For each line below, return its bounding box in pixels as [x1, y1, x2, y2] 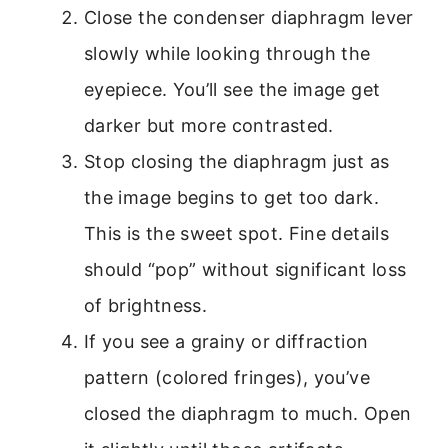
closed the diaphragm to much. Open [84, 403, 412, 425]
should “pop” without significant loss [84, 259, 407, 281]
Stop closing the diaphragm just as [84, 151, 390, 173]
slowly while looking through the [84, 43, 371, 65]
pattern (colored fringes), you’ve [84, 367, 370, 389]
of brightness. [84, 295, 208, 317]
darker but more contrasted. [84, 115, 334, 137]
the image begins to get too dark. [84, 187, 379, 209]
